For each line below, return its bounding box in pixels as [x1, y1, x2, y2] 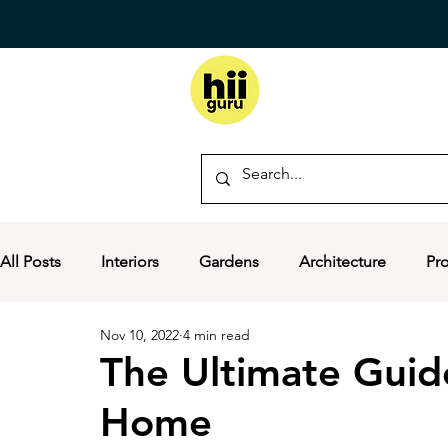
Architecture [299, 252, 386, 271]
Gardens [199, 252, 259, 271]
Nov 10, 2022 [100, 325, 179, 344]
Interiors [101, 252, 159, 271]
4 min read [183, 325, 250, 344]
